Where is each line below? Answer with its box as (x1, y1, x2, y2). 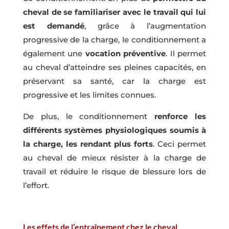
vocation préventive (85, 49, 166, 59)
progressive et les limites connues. (22, 90, 158, 100)
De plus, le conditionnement (22, 111, 155, 122)
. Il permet (166, 49, 207, 59)
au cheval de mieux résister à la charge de (22, 153, 207, 163)
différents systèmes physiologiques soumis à (22, 125, 207, 135)
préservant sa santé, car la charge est (22, 76, 207, 86)
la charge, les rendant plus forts (22, 139, 153, 149)
